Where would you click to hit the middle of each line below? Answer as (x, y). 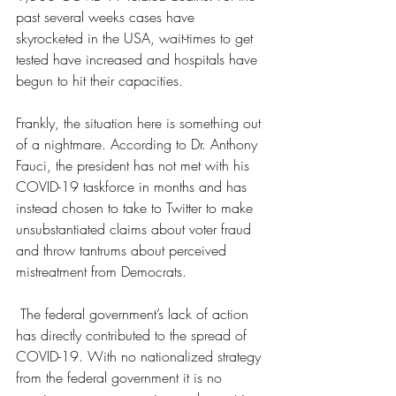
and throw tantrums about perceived (123, 251)
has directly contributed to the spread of (133, 335)
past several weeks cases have (107, 17)
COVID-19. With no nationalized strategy (141, 357)
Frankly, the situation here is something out (141, 123)
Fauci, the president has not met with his (135, 166)
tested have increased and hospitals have (139, 60)
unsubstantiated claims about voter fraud (136, 229)
